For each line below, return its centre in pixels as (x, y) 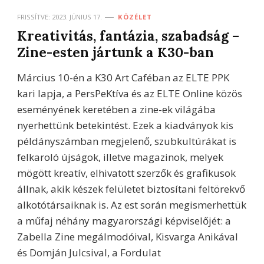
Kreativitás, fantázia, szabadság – (128, 35)
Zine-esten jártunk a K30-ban (115, 52)
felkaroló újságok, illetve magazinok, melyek (120, 157)
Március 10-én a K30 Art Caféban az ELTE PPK (123, 77)
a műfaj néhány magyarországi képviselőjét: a (124, 220)
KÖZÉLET (135, 16)
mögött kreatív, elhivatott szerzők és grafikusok (126, 173)
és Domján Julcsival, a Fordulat (89, 252)
